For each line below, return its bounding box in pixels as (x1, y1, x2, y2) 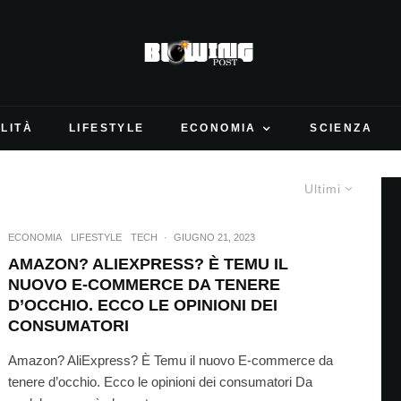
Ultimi (303, 182, 341, 196)
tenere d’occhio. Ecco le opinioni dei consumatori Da (8, 374, 313, 389)
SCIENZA (310, 122, 373, 134)
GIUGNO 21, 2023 (174, 232, 256, 243)
